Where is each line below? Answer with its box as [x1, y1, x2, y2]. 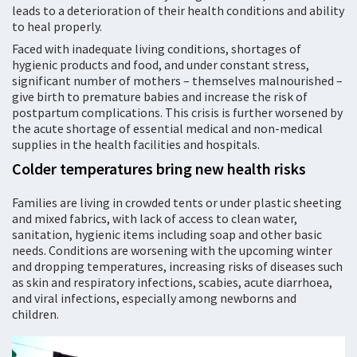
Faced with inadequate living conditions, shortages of [12, 41, 301, 57]
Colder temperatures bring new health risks [12, 159, 306, 179]
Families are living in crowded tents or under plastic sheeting [12, 194, 342, 211]
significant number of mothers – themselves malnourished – [12, 73, 343, 89]
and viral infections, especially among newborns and [12, 290, 296, 307]
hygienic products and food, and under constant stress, [12, 57, 309, 73]
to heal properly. [12, 18, 102, 35]
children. [12, 306, 59, 323]
